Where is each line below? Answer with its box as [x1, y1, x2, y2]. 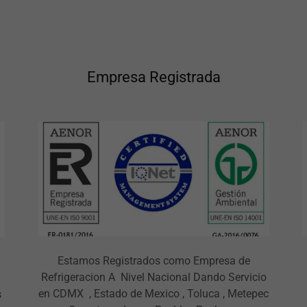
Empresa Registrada [86, 68, 221, 86]
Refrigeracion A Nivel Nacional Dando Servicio [40, 271, 267, 284]
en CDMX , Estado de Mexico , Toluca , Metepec [38, 287, 269, 301]
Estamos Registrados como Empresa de [57, 254, 250, 268]
